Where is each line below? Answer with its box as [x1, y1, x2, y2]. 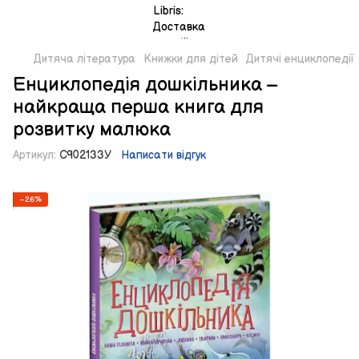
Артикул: [13, 148, 56, 162]
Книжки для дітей [143, 52, 238, 66]
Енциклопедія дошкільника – [13, 73, 278, 96]
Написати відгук [121, 148, 206, 162]
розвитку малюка [13, 118, 171, 141]
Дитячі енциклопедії [246, 52, 353, 66]
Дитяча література [34, 52, 135, 66]
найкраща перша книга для [13, 95, 264, 119]
